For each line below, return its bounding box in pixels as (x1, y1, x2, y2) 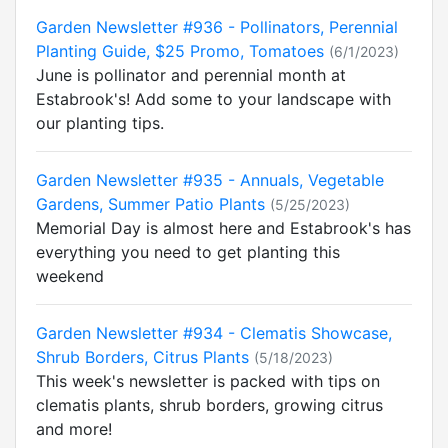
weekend (36, 266, 104, 286)
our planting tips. (36, 113, 164, 133)
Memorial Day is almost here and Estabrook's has (36, 218, 411, 238)
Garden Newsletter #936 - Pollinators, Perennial (36, 17, 398, 37)
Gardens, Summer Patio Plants (36, 194, 265, 214)
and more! (36, 419, 112, 439)
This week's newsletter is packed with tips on (36, 371, 380, 391)
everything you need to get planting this (36, 242, 340, 262)
